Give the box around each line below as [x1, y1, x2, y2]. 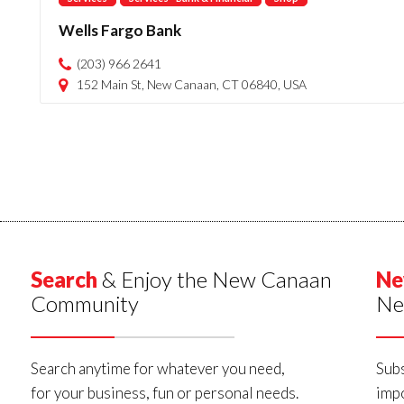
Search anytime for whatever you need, [30, 359, 285, 378]
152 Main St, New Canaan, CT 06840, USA [76, 77, 307, 92]
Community [30, 290, 139, 317]
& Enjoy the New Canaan [96, 266, 332, 292]
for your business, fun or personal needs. [30, 383, 298, 402]
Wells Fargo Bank [58, 21, 181, 40]
